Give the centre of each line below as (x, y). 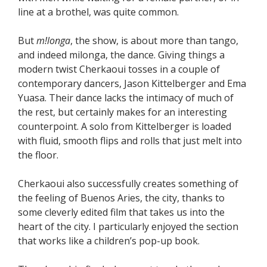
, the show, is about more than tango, (154, 41)
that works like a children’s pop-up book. (109, 241)
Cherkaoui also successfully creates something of (128, 184)
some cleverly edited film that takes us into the (121, 212)
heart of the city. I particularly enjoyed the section (128, 227)
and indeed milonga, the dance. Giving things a (121, 55)
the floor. (38, 155)
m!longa (53, 41)
